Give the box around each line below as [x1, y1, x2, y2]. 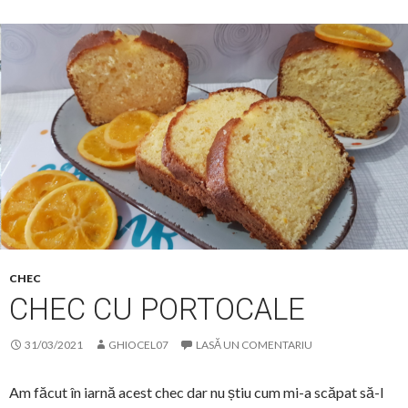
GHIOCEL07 [108, 338, 168, 352]
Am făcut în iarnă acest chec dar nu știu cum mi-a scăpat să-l [9, 383, 383, 402]
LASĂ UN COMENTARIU [196, 338, 312, 352]
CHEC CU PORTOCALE [9, 291, 305, 328]
